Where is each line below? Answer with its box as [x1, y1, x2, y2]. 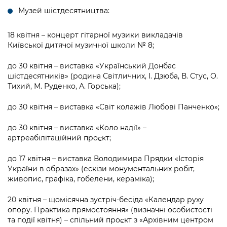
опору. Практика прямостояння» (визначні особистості [8, 205, 212, 215]
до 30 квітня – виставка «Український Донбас [8, 61, 176, 71]
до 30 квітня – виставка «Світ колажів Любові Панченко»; [8, 102, 219, 112]
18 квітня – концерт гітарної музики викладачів [8, 30, 183, 40]
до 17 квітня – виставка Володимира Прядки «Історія [8, 154, 204, 164]
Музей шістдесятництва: [18, 6, 109, 16]
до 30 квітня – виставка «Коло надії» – [8, 123, 146, 133]
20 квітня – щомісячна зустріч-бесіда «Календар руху [8, 195, 204, 205]
